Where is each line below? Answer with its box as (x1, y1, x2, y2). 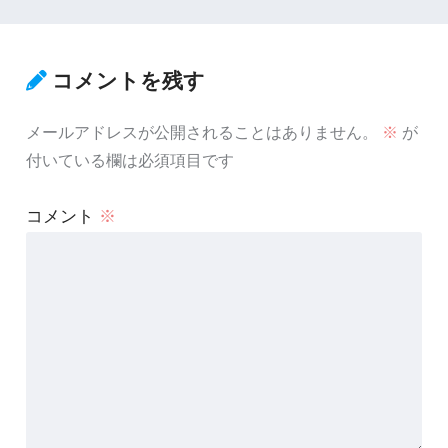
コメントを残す (51, 68, 205, 92)
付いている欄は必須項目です (25, 152, 234, 170)
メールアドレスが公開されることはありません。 (25, 124, 378, 142)
